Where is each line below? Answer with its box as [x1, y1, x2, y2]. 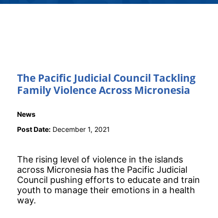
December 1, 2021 [51, 125, 110, 133]
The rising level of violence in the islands [17, 154, 183, 164]
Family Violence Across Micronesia [17, 83, 190, 97]
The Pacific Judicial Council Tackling [17, 71, 196, 85]
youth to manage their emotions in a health [17, 184, 195, 195]
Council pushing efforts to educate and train [17, 174, 200, 185]
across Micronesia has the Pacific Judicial [17, 164, 187, 175]
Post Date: [17, 125, 51, 133]
